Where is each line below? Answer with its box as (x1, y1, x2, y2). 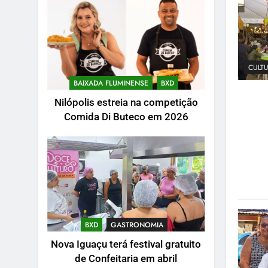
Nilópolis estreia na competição (54, 97, 198, 109)
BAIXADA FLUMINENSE (74, 78, 149, 89)
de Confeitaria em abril (75, 252, 178, 264)
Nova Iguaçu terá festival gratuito (51, 238, 202, 250)
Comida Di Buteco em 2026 (63, 111, 188, 123)
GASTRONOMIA (110, 219, 163, 230)
